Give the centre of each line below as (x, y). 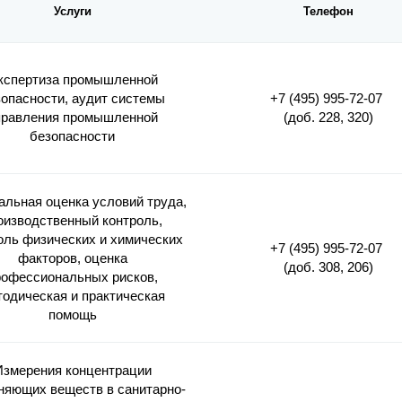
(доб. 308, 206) (328, 267)
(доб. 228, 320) (328, 118)
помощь (72, 315)
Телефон (328, 12)
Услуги (72, 12)
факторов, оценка (72, 258)
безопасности (72, 136)
